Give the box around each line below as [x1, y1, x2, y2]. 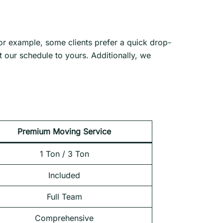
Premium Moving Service [17, 126, 111, 137]
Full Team [46, 192, 82, 202]
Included [48, 170, 80, 181]
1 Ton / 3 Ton [39, 149, 89, 159]
